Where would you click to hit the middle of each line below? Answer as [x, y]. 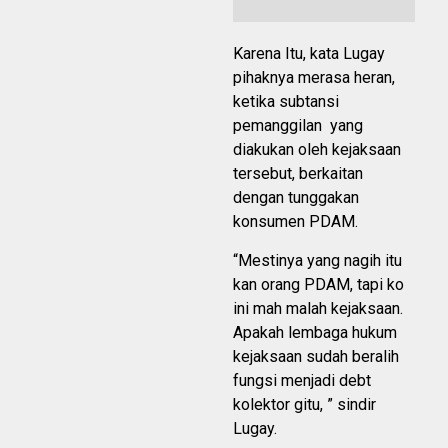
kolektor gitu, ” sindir [304, 405]
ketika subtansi [286, 102]
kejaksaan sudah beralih [316, 357]
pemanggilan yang [298, 126]
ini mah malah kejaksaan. [318, 309]
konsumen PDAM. [295, 222]
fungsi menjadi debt [302, 381]
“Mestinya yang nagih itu [317, 261]
